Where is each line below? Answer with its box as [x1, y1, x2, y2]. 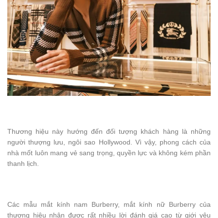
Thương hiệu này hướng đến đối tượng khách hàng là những [7, 127, 211, 136]
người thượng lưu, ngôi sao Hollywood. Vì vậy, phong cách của [7, 138, 211, 146]
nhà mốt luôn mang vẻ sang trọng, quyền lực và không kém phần [7, 149, 211, 157]
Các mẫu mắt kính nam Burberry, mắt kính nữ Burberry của [7, 200, 211, 209]
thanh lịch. [7, 160, 39, 168]
